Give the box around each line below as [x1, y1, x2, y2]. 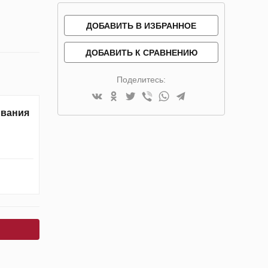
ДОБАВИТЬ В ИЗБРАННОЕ [86, 20, 196, 31]
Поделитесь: [117, 74, 166, 84]
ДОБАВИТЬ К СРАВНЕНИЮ [85, 47, 197, 57]
